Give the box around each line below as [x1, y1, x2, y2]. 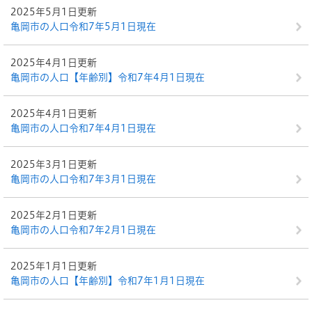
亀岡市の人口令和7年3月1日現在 [10, 174, 156, 184]
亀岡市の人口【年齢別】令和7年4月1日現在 [10, 72, 205, 82]
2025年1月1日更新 [10, 261, 97, 271]
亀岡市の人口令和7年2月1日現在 [10, 225, 156, 235]
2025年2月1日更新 [10, 210, 97, 220]
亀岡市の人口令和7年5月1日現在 [10, 22, 156, 31]
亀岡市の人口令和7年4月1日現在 [10, 123, 156, 133]
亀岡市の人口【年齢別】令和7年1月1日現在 [10, 276, 205, 286]
